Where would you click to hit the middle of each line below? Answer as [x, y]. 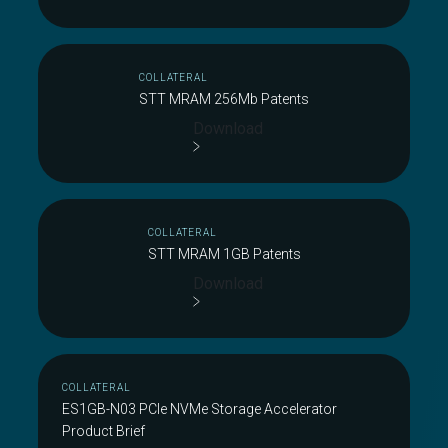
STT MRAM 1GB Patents [224, 254]
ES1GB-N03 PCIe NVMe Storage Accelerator [199, 409]
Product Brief [103, 431]
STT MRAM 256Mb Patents [224, 99]
